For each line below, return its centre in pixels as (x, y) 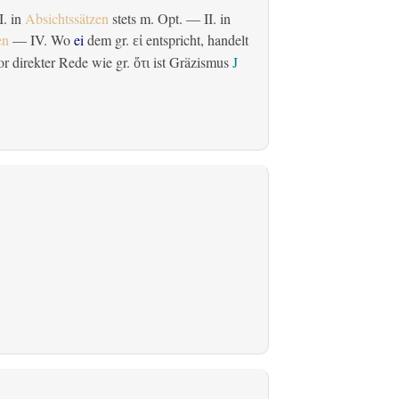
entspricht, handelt (195, 40)
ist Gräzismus (191, 62)
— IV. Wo (41, 40)
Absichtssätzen (66, 19)
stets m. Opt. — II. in (169, 19)
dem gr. (108, 40)
